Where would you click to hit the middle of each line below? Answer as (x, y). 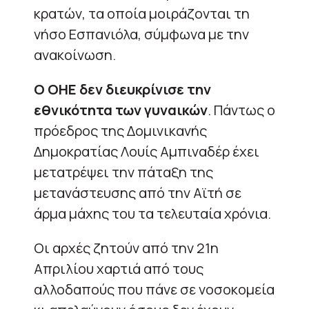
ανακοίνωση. (75, 54)
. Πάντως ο (241, 110)
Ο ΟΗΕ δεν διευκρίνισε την (122, 89)
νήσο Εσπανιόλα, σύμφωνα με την (141, 34)
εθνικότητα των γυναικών (121, 110)
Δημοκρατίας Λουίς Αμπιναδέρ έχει (147, 151)
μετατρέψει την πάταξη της (123, 172)
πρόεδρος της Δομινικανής (120, 130)
